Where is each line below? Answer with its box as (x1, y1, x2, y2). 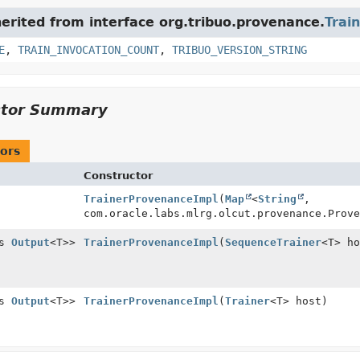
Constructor (83, 170, 153, 182)
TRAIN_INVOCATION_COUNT (17, 43, 159, 56)
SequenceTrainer (224, 236, 321, 248)
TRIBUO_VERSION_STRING (171, 43, 307, 56)
